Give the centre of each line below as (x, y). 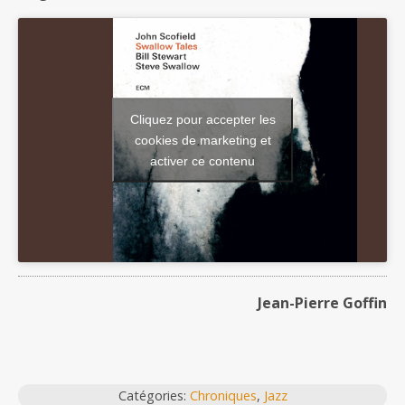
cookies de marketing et (202, 140)
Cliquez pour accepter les (202, 119)
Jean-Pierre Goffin (322, 302)
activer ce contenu (202, 160)
